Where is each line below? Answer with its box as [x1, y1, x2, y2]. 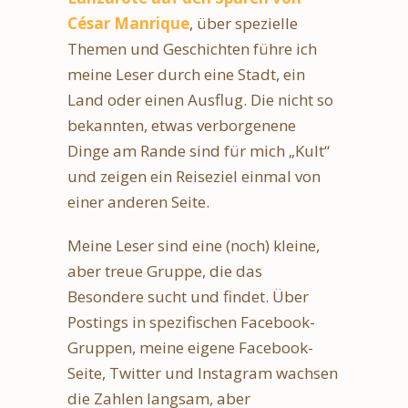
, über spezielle [189, 12, 298, 34]
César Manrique [67, 12, 189, 34]
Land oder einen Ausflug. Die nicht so [67, 88, 333, 110]
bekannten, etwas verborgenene [67, 114, 296, 136]
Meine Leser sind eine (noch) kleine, [67, 234, 320, 256]
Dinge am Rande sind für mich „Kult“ [67, 139, 330, 161]
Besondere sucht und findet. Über [67, 285, 309, 307]
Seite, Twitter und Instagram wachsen [67, 362, 338, 383]
